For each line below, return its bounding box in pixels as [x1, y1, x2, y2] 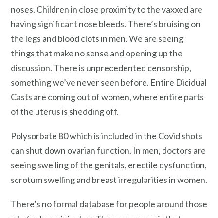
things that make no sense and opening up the [11, 48, 182, 59]
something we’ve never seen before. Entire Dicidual [11, 77, 207, 88]
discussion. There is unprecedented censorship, [11, 62, 191, 73]
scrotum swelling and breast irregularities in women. [11, 174, 207, 185]
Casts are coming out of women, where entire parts [11, 91, 204, 103]
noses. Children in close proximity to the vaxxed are [11, 4, 202, 15]
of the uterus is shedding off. [11, 106, 119, 117]
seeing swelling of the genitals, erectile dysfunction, [11, 160, 207, 170]
